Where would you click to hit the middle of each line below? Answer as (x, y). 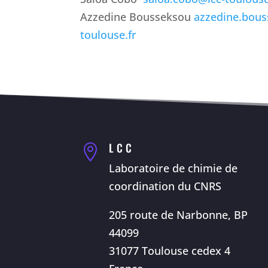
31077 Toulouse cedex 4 (169, 251)
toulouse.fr (109, 34)
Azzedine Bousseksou (137, 16)
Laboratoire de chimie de (173, 168)
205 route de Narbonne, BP (178, 215)
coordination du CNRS (165, 186)
